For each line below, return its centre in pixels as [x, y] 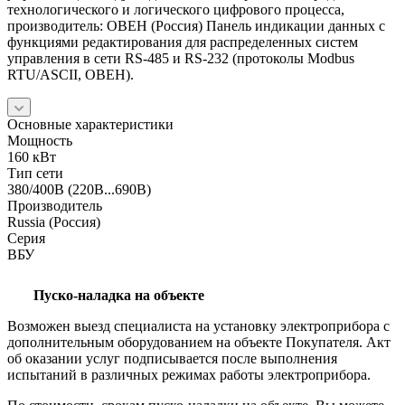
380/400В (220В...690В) [79, 189]
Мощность [40, 140]
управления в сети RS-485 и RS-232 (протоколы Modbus [181, 58]
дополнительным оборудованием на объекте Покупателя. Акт [199, 342]
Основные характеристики [90, 124]
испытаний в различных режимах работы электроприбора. [189, 374]
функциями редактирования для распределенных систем [183, 42]
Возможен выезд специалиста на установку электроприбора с [198, 325]
